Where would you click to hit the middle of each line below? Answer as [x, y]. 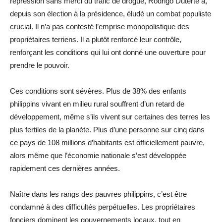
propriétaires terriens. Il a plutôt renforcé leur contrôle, [96, 39]
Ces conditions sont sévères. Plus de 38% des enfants [98, 91]
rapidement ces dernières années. [65, 168]
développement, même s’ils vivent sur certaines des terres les [110, 116]
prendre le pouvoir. [40, 65]
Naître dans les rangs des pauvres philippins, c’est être [98, 194]
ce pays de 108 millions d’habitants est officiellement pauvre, [107, 142]
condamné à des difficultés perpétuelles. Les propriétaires [103, 207]
